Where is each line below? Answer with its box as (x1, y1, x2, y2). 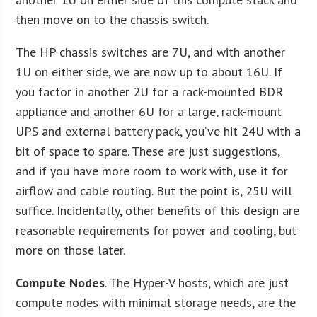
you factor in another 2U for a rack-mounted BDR (16, 83, 284, 100)
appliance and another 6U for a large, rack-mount (16, 103, 282, 120)
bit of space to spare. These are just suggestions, (16, 142, 280, 159)
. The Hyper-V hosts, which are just (105, 274, 289, 291)
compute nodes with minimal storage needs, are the (16, 294, 296, 311)
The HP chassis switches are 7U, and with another (16, 43, 286, 60)
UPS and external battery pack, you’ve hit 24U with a (16, 122, 301, 139)
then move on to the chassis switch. (16, 11, 209, 28)
